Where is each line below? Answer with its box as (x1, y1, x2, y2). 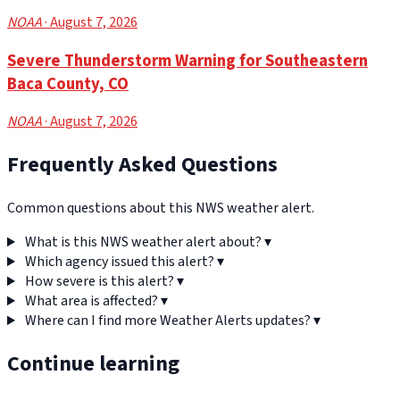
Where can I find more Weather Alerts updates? (24, 311, 311, 331)
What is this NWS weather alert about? (24, 232, 262, 253)
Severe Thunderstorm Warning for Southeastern (7, 48, 368, 72)
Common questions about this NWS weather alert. (7, 198, 314, 219)
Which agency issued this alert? (24, 252, 214, 272)
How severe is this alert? (24, 271, 174, 292)
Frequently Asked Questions (7, 149, 278, 181)
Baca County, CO (7, 71, 129, 96)
